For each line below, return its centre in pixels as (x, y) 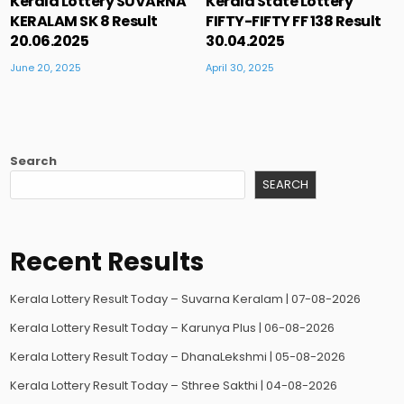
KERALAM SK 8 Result (84, 21)
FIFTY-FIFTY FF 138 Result (294, 21)
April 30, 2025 (240, 67)
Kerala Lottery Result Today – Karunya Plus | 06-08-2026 (173, 328)
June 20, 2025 (46, 67)
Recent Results (107, 262)
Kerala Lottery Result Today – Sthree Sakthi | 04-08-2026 (174, 386)
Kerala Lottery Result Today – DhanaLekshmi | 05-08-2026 (178, 357)
